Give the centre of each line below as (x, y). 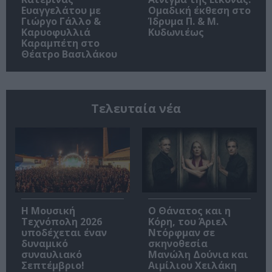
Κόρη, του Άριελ (188, 221)
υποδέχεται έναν (64, 232)
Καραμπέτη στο (60, 43)
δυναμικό (45, 243)
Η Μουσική (48, 210)
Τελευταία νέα (136, 109)
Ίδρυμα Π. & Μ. (183, 22)
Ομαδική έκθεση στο (199, 11)
